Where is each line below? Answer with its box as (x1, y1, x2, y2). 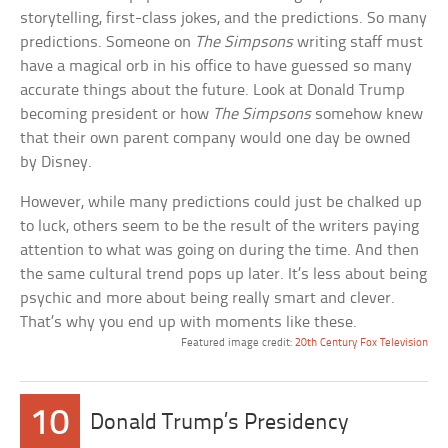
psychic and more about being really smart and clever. (20, 290, 396, 307)
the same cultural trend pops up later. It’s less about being (20, 266, 428, 283)
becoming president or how (20, 106, 214, 123)
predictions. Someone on (20, 34, 196, 51)
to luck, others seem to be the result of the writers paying (20, 218, 420, 235)
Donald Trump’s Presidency (90, 412, 350, 435)
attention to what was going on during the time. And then (20, 242, 420, 259)
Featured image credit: (180, 337, 295, 349)
